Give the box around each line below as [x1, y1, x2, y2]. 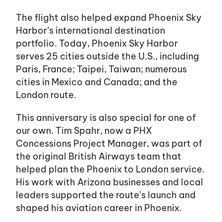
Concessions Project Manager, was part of [16, 137, 202, 149]
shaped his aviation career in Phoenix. [16, 202, 182, 214]
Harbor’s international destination [16, 24, 165, 36]
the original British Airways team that [16, 150, 181, 162]
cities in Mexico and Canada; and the [16, 76, 177, 88]
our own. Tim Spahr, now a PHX [16, 124, 152, 136]
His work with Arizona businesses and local [16, 176, 203, 188]
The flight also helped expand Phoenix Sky [16, 11, 202, 23]
